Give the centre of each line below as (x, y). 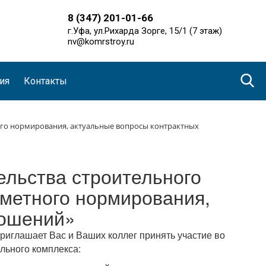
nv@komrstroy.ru (101, 42)
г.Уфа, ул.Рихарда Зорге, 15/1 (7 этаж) (145, 31)
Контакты (45, 81)
